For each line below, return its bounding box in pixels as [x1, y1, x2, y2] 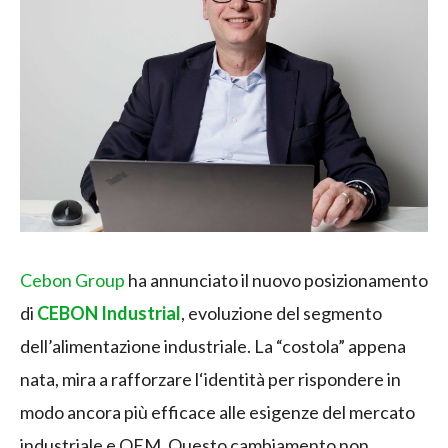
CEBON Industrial [37, 301, 181, 324]
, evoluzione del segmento [181, 301, 382, 324]
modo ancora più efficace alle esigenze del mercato [20, 400, 415, 423]
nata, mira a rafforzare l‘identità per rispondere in [20, 367, 401, 390]
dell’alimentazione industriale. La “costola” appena [20, 334, 406, 357]
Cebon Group [20, 268, 125, 291]
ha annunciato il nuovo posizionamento [125, 268, 428, 291]
